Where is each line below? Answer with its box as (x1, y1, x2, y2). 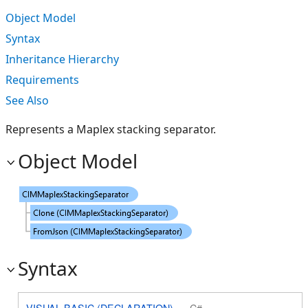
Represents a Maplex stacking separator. (5, 122, 216, 137)
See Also (5, 93, 49, 108)
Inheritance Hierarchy (5, 52, 119, 67)
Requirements (5, 72, 79, 87)
